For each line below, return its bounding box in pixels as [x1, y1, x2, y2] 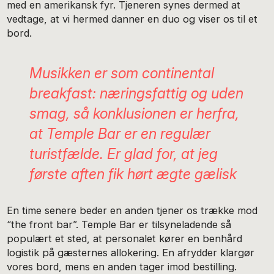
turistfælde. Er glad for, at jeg [29, 144, 218, 163]
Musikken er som [29, 64, 142, 82]
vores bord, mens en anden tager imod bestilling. [7, 260, 240, 273]
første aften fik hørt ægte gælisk [29, 165, 237, 183]
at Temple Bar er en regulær [29, 124, 210, 143]
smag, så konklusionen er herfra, [29, 104, 239, 122]
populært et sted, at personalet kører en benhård [7, 232, 243, 245]
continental [141, 64, 214, 82]
